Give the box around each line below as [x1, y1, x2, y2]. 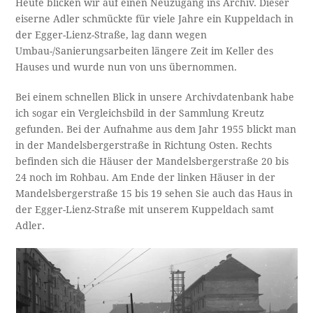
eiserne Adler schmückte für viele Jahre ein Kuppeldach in [15, 13, 294, 25]
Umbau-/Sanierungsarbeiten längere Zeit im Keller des [15, 45, 274, 57]
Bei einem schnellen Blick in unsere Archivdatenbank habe [15, 92, 295, 103]
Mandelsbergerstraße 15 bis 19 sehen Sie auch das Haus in [15, 188, 293, 200]
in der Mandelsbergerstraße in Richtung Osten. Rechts [15, 140, 272, 152]
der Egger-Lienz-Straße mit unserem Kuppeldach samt [15, 204, 275, 216]
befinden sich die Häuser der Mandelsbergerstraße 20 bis [15, 156, 289, 168]
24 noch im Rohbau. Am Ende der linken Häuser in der [15, 172, 276, 184]
